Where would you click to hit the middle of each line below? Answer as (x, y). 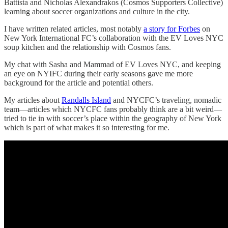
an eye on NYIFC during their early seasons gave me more (98, 73)
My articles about (33, 100)
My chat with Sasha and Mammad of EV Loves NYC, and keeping (112, 64)
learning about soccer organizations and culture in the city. (97, 11)
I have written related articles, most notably (74, 28)
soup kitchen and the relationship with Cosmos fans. (89, 47)
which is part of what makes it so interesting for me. (88, 127)
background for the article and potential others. (79, 82)
